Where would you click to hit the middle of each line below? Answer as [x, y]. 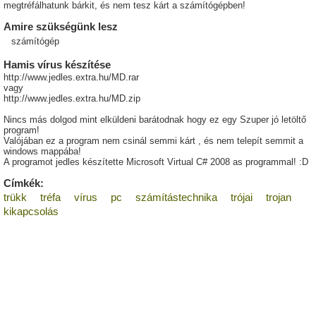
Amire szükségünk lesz [61, 27]
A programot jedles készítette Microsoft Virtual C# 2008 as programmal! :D [156, 162]
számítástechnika [176, 197]
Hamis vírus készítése [57, 65]
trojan [279, 197]
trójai [242, 197]
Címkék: [24, 183]
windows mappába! [42, 152]
